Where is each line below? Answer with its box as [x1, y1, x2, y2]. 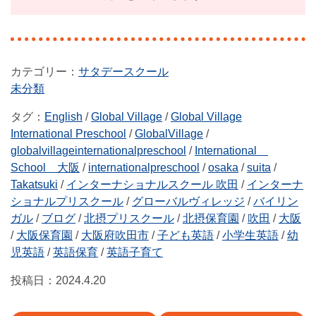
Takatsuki [11, 178, 58, 190]
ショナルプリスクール [11, 195, 123, 207]
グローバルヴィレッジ [132, 195, 245, 207]
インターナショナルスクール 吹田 [66, 178, 238, 190]
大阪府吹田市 [81, 229, 149, 241]
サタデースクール [78, 66, 169, 78]
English [44, 111, 83, 123]
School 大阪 [11, 162, 80, 174]
